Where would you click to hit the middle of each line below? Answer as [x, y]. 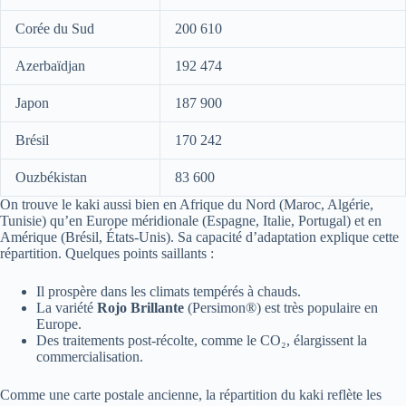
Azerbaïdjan [50, 65]
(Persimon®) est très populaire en [281, 307]
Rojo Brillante [140, 307]
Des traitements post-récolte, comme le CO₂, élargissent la [202, 340]
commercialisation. [90, 356]
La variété [67, 307]
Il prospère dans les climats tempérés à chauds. [169, 291]
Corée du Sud [55, 28]
